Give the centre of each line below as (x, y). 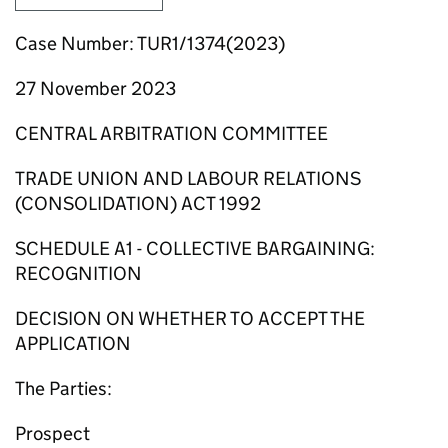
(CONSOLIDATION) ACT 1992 (138, 203)
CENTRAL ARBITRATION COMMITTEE (171, 133)
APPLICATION (73, 343)
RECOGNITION (78, 273)
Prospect (52, 433)
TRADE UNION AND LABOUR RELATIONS (188, 178)
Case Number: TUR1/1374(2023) (150, 43)
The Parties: (63, 388)
